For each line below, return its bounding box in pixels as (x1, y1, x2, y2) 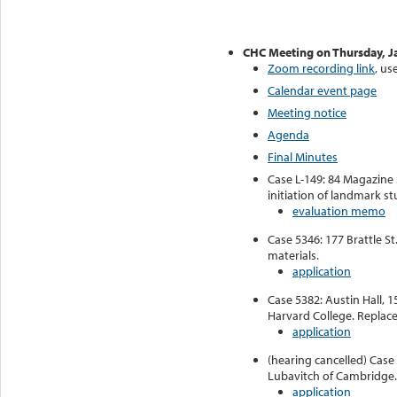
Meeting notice (268, 105, 346, 121)
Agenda (268, 127, 309, 144)
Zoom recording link (268, 60, 375, 77)
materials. (268, 247, 319, 264)
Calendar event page (268, 82, 377, 99)
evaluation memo (292, 203, 385, 220)
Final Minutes (268, 149, 338, 166)
